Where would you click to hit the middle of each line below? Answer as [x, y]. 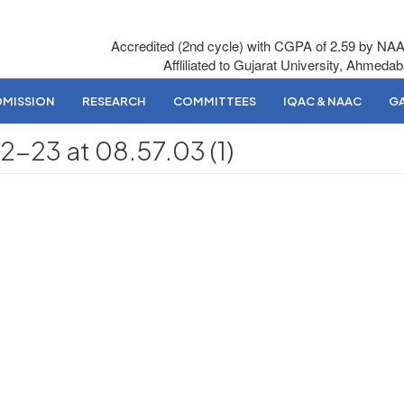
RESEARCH [114, 101]
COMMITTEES [215, 101]
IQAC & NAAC [322, 101]
